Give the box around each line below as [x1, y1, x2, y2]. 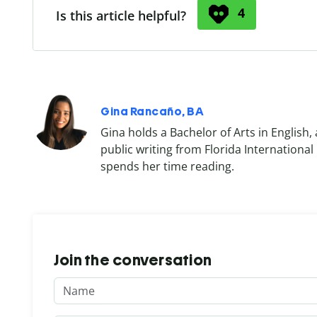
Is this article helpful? [56, 6, 186, 24]
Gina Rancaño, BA [100, 104, 204, 118]
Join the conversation [54, 250, 212, 270]
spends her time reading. [100, 158, 234, 174]
